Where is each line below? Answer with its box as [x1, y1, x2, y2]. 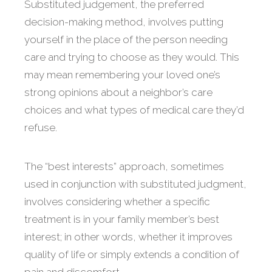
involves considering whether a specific [24, 195, 210, 208]
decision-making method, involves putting [24, 16, 223, 29]
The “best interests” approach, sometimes [24, 160, 224, 173]
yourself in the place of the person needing [24, 33, 228, 46]
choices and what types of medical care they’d [24, 104, 244, 117]
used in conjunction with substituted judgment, [24, 178, 246, 191]
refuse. [24, 121, 57, 134]
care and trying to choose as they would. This [24, 51, 239, 64]
